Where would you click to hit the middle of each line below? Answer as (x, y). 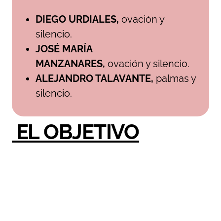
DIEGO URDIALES (76, 19)
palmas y (175, 78)
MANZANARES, (70, 64)
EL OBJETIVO (75, 132)
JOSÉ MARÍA (64, 49)
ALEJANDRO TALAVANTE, (94, 78)
